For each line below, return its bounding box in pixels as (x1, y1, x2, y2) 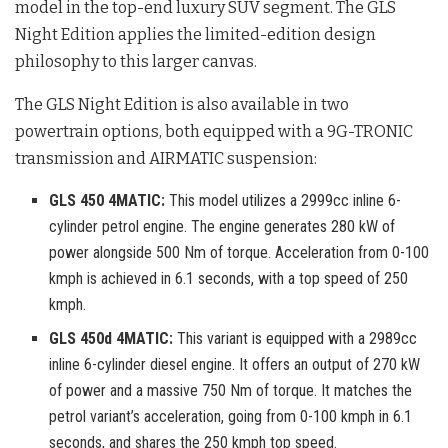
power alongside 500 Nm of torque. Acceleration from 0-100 (49, 242, 430, 262)
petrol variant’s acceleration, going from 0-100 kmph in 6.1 (49, 406, 413, 426)
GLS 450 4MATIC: (49, 190, 166, 210)
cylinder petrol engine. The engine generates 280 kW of (49, 216, 396, 236)
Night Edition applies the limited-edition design (15, 24, 376, 44)
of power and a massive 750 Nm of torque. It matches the (49, 380, 413, 400)
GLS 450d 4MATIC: (49, 328, 174, 348)
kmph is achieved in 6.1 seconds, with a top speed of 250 (49, 268, 409, 288)
